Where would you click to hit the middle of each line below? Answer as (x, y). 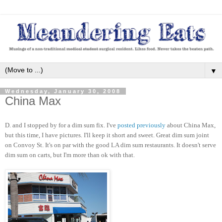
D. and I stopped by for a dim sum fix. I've (61, 125)
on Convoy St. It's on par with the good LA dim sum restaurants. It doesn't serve (111, 145)
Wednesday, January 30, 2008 (63, 91)
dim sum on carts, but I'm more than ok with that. (70, 155)
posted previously (141, 125)
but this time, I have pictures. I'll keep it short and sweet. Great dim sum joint (107, 135)
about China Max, (191, 125)
